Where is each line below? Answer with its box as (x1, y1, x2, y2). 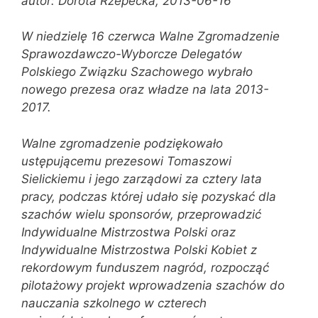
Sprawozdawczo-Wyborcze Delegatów (21, 47, 242, 61)
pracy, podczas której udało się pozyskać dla (21, 189, 276, 204)
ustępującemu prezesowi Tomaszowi (21, 153, 231, 168)
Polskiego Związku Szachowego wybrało (21, 65, 253, 79)
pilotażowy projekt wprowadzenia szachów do (21, 278, 285, 292)
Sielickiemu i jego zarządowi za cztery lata (21, 171, 262, 186)
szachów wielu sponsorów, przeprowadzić (21, 207, 261, 221)
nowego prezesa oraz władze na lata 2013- (21, 82, 269, 97)
